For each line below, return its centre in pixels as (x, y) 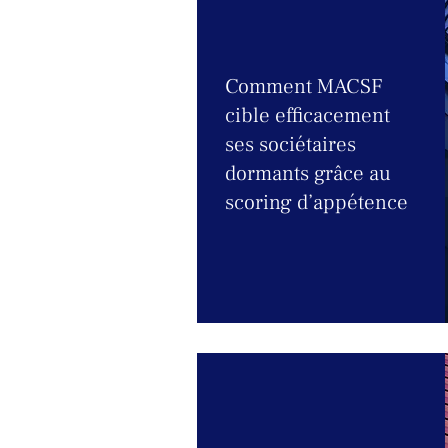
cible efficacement (307, 115)
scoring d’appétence (316, 202)
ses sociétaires (290, 144)
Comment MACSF (303, 86)
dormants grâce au (308, 173)
